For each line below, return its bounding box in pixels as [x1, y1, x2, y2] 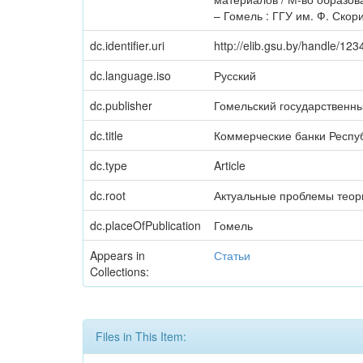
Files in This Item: [96, 328, 186, 344]
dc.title [90, 127, 123, 143]
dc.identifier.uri [90, 37, 164, 53]
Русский [214, 67, 256, 83]
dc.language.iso [90, 67, 171, 83]
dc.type [90, 157, 127, 173]
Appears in [90, 247, 145, 263]
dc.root [90, 187, 126, 203]
